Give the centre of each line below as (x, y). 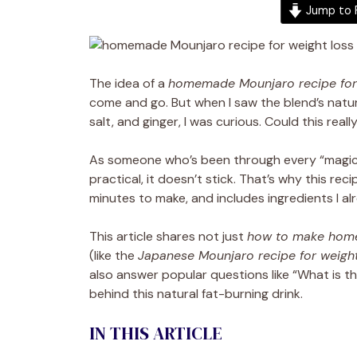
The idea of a (129, 83)
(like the (114, 255)
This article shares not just (168, 236)
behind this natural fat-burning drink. (196, 293)
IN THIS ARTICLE (156, 333)
